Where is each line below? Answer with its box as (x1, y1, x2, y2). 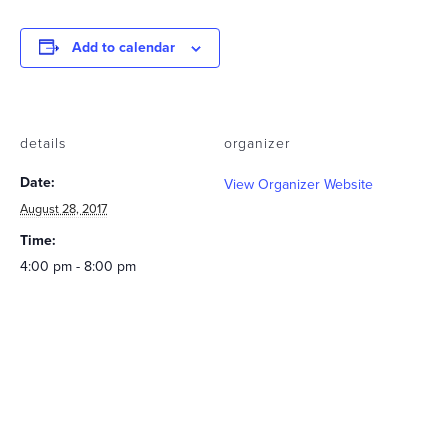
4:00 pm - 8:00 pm (20, 258, 136, 276)
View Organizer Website (224, 176, 373, 194)
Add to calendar (72, 39, 175, 57)
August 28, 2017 (20, 201, 107, 218)
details (20, 135, 66, 153)
